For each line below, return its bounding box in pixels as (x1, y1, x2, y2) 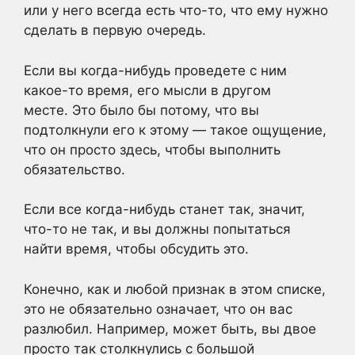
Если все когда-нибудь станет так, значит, (24, 201, 305, 217)
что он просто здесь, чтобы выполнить (24, 141, 281, 158)
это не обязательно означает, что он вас (24, 300, 292, 317)
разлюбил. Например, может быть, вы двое (24, 320, 316, 337)
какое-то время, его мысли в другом (24, 82, 271, 98)
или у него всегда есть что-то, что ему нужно (24, 2, 328, 18)
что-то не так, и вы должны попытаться (24, 221, 291, 237)
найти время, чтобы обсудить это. (24, 241, 249, 257)
